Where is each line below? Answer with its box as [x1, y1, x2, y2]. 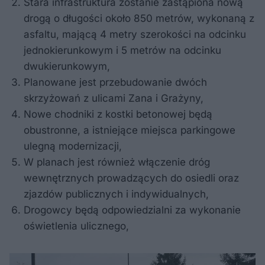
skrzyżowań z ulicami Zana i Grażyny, [24, 92, 203, 105]
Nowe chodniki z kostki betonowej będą [24, 108, 212, 121]
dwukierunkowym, [24, 60, 110, 73]
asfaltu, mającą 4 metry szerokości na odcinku [24, 28, 246, 41]
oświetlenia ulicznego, [24, 220, 129, 232]
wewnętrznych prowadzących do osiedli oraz [24, 172, 239, 185]
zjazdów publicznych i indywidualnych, [24, 188, 209, 201]
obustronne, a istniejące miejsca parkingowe [24, 124, 235, 137]
